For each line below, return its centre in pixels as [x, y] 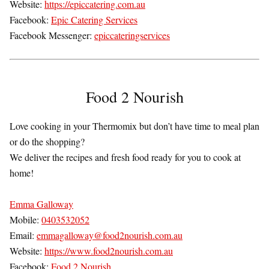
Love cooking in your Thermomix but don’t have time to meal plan [134, 126]
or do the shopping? [47, 142]
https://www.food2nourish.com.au [109, 251]
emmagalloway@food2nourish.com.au [110, 235]
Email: [23, 235]
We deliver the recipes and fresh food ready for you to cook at [125, 157]
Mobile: [26, 220]
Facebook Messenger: [52, 35]
